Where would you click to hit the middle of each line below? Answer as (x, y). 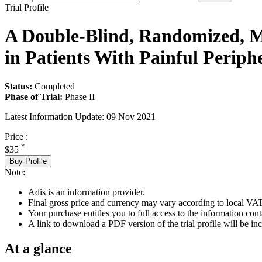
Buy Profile (28, 161)
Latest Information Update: (54, 116)
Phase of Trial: (34, 96)
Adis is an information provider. (87, 192)
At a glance (38, 248)
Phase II (80, 96)
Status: (18, 86)
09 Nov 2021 (131, 116)
